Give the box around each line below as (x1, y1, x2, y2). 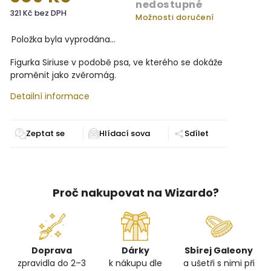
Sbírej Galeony (184, 244, 253, 257)
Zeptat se (26, 128, 65, 139)
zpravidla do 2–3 (18, 257, 87, 270)
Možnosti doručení (135, 12, 214, 22)
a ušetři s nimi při (183, 257, 255, 270)
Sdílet (184, 128, 209, 139)
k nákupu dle (108, 257, 162, 270)
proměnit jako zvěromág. (10, 69, 116, 81)
